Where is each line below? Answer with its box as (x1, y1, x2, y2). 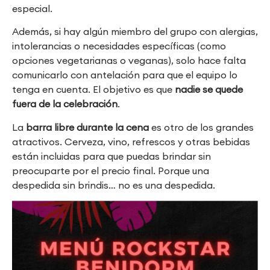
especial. (12, 2, 52, 14)
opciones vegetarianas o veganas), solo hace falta (12, 54, 246, 67)
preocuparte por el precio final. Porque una (12, 164, 209, 177)
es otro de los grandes (149, 121, 254, 133)
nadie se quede (175, 83, 243, 96)
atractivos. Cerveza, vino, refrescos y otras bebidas (12, 135, 250, 148)
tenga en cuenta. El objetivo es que (12, 83, 175, 96)
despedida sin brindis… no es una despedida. (12, 178, 215, 191)
